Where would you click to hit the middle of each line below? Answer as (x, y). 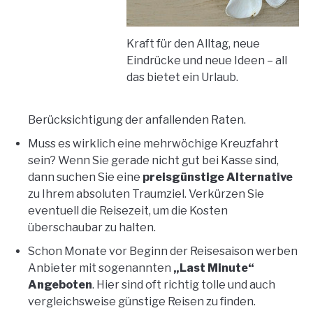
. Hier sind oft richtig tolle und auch (184, 284)
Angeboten (60, 284)
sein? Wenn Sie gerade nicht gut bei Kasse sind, (153, 160)
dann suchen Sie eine (85, 177)
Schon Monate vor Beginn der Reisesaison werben (163, 251)
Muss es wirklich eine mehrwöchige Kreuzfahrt (153, 143)
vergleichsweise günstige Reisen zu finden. (142, 301)
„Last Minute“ (214, 268)
